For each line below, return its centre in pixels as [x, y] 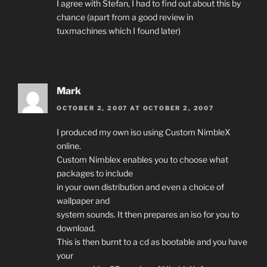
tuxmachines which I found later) [119, 31]
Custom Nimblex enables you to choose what [142, 159]
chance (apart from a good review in [125, 17]
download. [76, 228]
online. [69, 145]
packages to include [95, 173]
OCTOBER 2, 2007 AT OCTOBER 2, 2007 [135, 108]
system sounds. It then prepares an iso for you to [148, 214]
